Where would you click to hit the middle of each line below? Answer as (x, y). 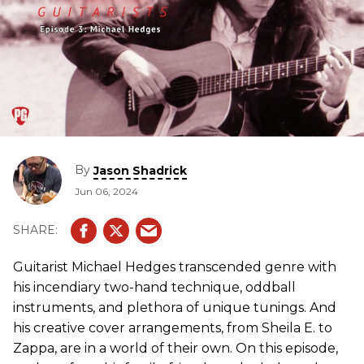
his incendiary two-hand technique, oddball (154, 287)
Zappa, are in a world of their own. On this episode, (175, 348)
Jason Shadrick (140, 170)
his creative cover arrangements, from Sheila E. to (173, 327)
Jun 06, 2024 (106, 191)
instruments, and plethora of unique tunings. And (175, 307)
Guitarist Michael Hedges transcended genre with (175, 266)
